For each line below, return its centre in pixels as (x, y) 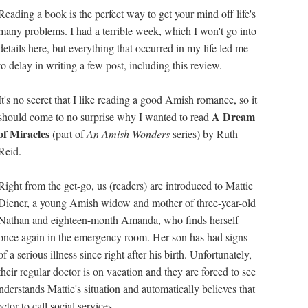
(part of (67, 134)
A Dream (233, 117)
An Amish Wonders (128, 134)
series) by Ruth (205, 134)
